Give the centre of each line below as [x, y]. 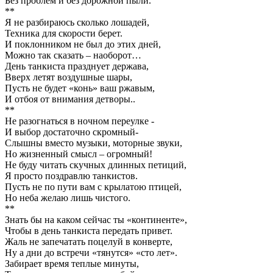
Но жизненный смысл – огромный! [79, 154]
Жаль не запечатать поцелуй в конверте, [89, 241]
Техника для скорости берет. [64, 33]
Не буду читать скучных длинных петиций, [96, 165]
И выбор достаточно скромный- [72, 132]
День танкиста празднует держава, [77, 66]
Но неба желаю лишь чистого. [68, 197]
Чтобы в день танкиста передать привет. [89, 230]
